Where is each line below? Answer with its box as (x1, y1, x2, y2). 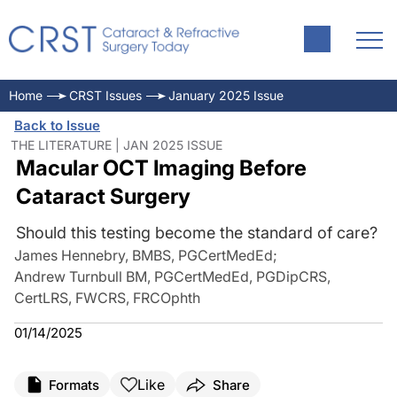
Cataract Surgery (15, 183, 191, 209)
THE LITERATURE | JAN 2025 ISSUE (11, 137, 222, 152)
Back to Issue (14, 117, 100, 134)
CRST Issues (69, 88, 142, 103)
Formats (49, 376, 99, 393)
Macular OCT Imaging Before (15, 155, 307, 181)
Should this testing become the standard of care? (15, 223, 378, 242)
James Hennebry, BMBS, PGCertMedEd (14, 246, 273, 264)
